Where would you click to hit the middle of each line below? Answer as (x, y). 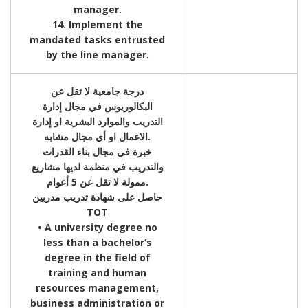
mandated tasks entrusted (97, 39)
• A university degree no (97, 227)
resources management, (97, 287)
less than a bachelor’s (97, 242)
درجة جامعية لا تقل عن (97, 91)
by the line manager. (97, 54)
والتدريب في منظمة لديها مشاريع (97, 166)
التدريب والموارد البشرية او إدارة (97, 121)
